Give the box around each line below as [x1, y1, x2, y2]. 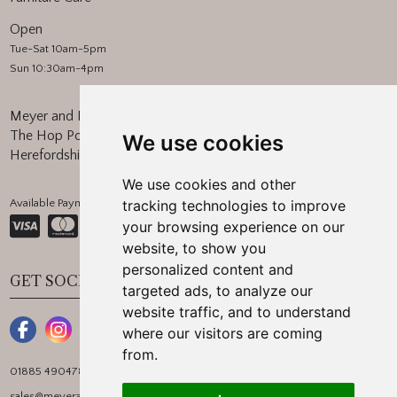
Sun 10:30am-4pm [10, 61, 105, 74]
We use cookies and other [121, 175, 296, 193]
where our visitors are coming [121, 324, 323, 342]
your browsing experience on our [121, 218, 345, 236]
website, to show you [121, 239, 266, 257]
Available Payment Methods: [10, 196, 151, 209]
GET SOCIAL [10, 272, 104, 290]
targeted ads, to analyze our [121, 282, 313, 300]
